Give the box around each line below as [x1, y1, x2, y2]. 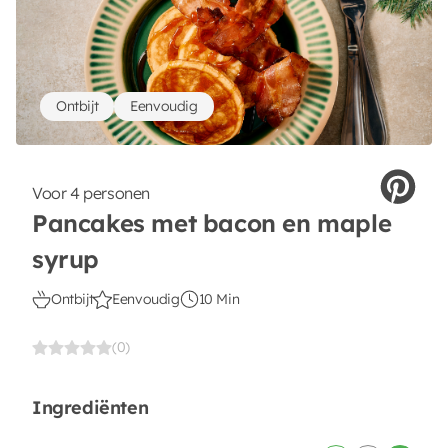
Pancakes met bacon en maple [32, 208, 392, 238]
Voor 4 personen [32, 183, 150, 203]
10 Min [198, 290, 240, 308]
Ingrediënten [32, 396, 149, 419]
